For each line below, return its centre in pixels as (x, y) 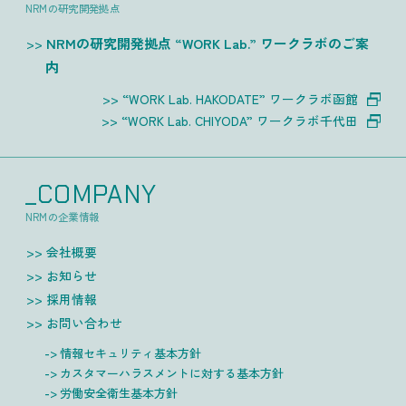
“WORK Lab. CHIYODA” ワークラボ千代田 (240, 121)
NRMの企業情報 (62, 216)
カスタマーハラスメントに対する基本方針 (172, 372)
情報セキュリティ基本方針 (131, 353)
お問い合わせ (85, 322)
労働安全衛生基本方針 (119, 392)
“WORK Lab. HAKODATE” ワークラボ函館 (241, 99)
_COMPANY (91, 195)
